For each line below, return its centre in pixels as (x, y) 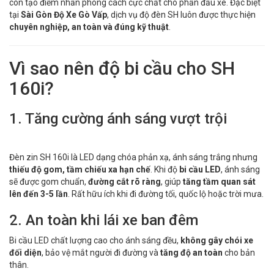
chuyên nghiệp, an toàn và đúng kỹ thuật (89, 27)
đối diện (25, 252)
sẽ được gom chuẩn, (49, 181)
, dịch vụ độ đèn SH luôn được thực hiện (181, 14)
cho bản (239, 252)
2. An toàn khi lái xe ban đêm (104, 220)
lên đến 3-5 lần (39, 194)
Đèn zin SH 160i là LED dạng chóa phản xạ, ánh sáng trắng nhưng (133, 157)
